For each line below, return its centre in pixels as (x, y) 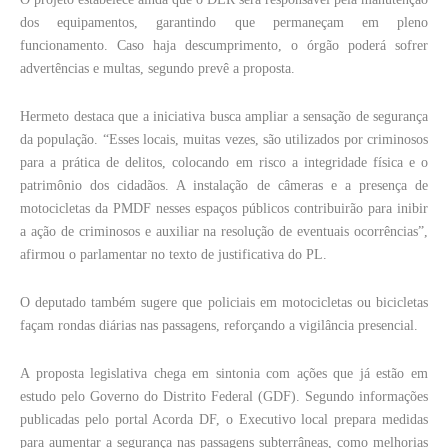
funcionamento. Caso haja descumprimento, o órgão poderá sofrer (224, 45)
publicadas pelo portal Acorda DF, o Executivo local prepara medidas (224, 419)
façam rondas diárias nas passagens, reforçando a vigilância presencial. (219, 325)
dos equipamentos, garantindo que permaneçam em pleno (224, 22)
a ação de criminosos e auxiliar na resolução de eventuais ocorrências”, (224, 231)
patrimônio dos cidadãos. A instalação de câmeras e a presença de (224, 185)
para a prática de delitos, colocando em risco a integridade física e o (224, 162)
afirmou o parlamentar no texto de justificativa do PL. (175, 254)
